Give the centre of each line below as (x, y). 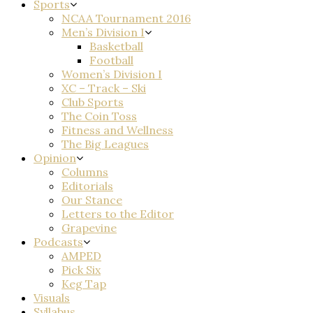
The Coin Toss (99, 116)
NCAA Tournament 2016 (126, 18)
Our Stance (92, 200)
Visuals (52, 298)
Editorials (87, 186)
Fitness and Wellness (117, 130)
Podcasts (58, 242)
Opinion (55, 158)
